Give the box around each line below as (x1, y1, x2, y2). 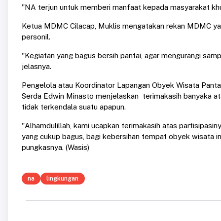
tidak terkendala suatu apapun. (22, 103, 126, 111)
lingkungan (46, 175, 79, 183)
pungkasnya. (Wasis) (22, 143, 89, 152)
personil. (22, 33, 50, 41)
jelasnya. (22, 62, 51, 71)
